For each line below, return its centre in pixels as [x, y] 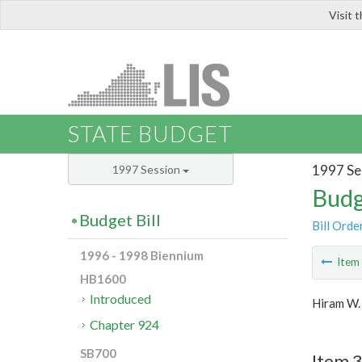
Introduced [121, 299]
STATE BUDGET [150, 134]
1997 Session [147, 170]
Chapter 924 [125, 325]
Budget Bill [120, 220]
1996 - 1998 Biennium [142, 256]
